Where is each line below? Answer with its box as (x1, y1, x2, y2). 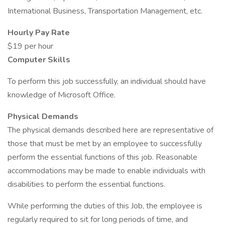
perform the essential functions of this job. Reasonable (8, 152, 197, 163)
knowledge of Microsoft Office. (8, 89, 116, 100)
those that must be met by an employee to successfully (8, 138, 202, 149)
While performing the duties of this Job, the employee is (8, 200, 202, 211)
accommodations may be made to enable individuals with (8, 165, 205, 176)
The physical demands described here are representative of (8, 125, 213, 136)
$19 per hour (8, 41, 53, 52)
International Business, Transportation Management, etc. (8, 6, 204, 17)
